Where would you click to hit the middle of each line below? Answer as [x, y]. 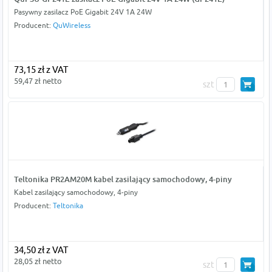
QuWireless [71, 25]
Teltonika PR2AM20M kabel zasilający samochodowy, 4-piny [123, 179]
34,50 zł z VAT [41, 250]
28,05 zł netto [38, 261]
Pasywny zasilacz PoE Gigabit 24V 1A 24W [83, 12]
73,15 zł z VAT [41, 70]
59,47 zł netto [38, 81]
